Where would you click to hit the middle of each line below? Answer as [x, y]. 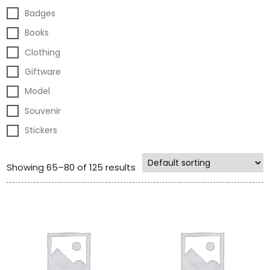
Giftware [43, 71]
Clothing [43, 52]
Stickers [41, 130]
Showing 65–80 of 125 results [71, 168]
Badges [40, 13]
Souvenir [43, 111]
